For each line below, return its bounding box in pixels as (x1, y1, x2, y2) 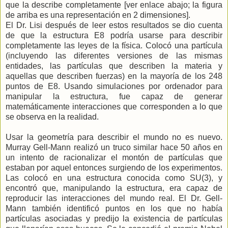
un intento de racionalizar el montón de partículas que (6, 153, 222, 162)
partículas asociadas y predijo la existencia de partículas (6, 214, 222, 223)
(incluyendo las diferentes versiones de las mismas (6, 51, 222, 60)
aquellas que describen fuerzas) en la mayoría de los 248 (6, 71, 222, 80)
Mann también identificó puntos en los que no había (6, 204, 222, 213)
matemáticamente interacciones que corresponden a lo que (6, 102, 222, 111)
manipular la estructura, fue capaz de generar (6, 92, 222, 101)
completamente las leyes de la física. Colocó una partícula (6, 41, 222, 50)
